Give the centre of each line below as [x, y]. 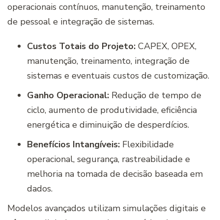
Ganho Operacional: [68, 95]
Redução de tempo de [155, 95]
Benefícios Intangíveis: [73, 144]
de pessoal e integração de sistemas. [81, 21]
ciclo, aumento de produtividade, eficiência [112, 110]
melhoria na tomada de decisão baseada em [115, 174]
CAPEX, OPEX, [166, 46]
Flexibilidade [147, 144]
